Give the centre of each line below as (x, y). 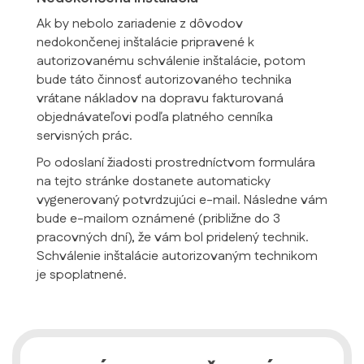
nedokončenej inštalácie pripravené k (145, 43)
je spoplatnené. (82, 275)
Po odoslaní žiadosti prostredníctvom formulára (176, 163)
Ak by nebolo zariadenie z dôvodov (140, 24)
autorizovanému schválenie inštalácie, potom (171, 61)
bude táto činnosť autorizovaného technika (164, 80)
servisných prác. (84, 136)
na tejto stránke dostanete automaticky (154, 182)
